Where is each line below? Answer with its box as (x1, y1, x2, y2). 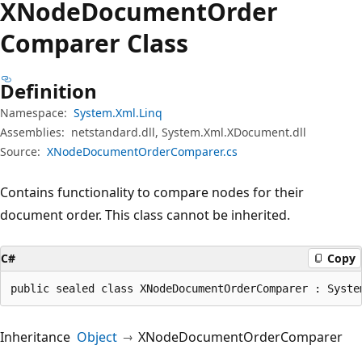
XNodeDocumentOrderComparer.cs (47, 143, 238, 159)
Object (77, 327, 117, 346)
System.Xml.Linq (74, 104, 162, 120)
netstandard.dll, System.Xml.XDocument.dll (71, 124, 306, 140)
